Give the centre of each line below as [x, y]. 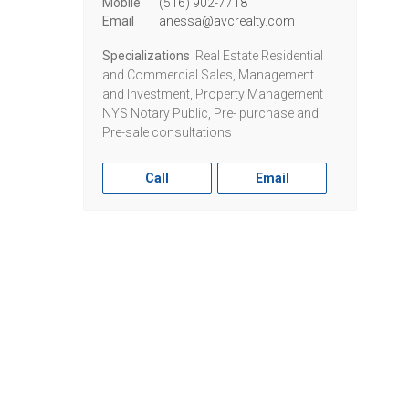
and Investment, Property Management [213, 94]
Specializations [146, 56]
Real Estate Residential [257, 56]
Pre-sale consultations [167, 132]
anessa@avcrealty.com [226, 21]
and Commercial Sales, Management [208, 75]
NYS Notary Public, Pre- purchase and [210, 113]
